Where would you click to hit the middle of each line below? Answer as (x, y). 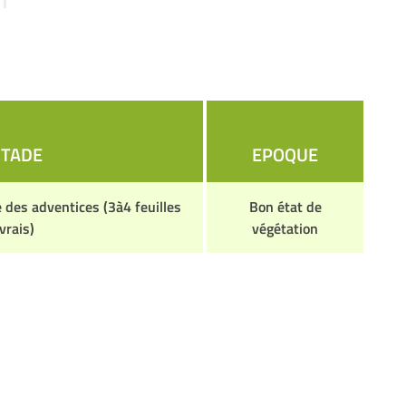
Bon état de (285, 207)
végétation (285, 228)
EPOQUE (285, 155)
